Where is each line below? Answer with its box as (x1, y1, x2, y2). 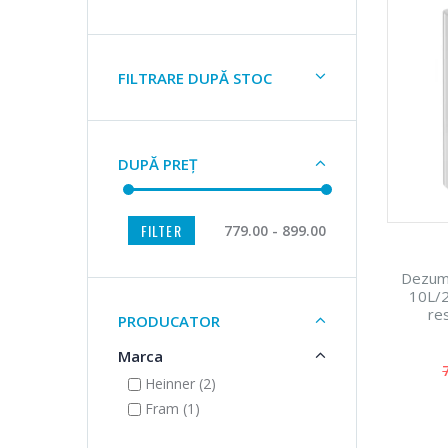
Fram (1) (141, 399, 200, 419)
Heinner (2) (141, 374, 216, 394)
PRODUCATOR (118, 311, 220, 332)
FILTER (141, 220, 182, 242)
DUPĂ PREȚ (118, 154, 197, 175)
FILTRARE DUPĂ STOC (118, 68, 272, 89)
